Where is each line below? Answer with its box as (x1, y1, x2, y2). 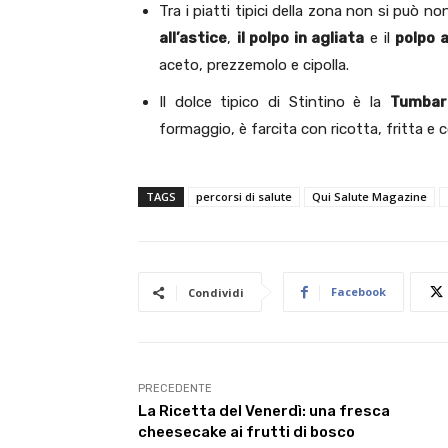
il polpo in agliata (236, 29, 365, 48)
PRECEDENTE (138, 382, 212, 396)
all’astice (159, 29, 227, 48)
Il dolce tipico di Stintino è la (159, 93, 390, 112)
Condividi (188, 285, 244, 301)
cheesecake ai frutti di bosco (138, 423, 355, 442)
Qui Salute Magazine (312, 189, 427, 205)
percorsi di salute (196, 189, 292, 205)
